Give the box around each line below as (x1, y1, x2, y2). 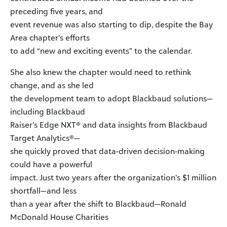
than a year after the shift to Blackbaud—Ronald (10, 199, 186, 209)
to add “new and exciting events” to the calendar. (10, 46, 192, 56)
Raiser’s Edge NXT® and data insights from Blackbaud (10, 120, 207, 130)
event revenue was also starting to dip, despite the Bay (10, 19, 213, 30)
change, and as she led (10, 80, 94, 91)
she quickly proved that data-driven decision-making (10, 146, 205, 157)
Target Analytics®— (10, 133, 80, 143)
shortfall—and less (10, 185, 77, 196)
